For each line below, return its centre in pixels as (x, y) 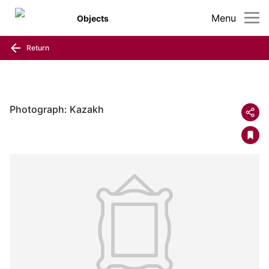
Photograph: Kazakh (57, 109)
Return (37, 47)
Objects (93, 18)
